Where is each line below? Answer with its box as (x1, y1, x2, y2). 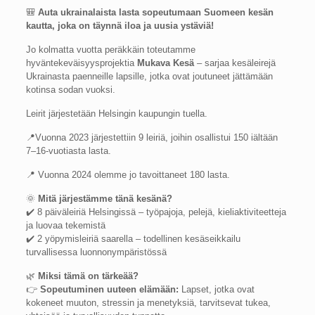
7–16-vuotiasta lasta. (26, 146, 112, 156)
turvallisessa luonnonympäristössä (26, 247, 167, 257)
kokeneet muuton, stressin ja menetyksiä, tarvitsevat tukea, (26, 297, 271, 308)
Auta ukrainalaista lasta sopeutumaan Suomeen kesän (38, 7, 274, 18)
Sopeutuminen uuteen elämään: (40, 284, 179, 295)
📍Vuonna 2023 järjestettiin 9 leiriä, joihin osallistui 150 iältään (26, 132, 278, 143)
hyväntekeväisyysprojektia (26, 58, 138, 68)
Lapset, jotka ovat (179, 284, 255, 295)
